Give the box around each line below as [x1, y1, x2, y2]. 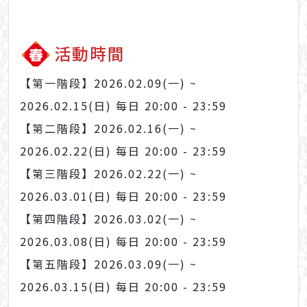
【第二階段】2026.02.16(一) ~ [20, 120, 197, 137]
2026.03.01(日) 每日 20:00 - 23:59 [20, 188, 227, 205]
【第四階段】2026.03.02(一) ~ [20, 210, 197, 228]
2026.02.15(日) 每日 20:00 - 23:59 [20, 97, 227, 114]
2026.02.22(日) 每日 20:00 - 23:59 [20, 143, 227, 160]
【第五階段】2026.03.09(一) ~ [20, 256, 197, 273]
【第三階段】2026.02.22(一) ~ [20, 165, 197, 182]
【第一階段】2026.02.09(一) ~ [20, 75, 197, 92]
